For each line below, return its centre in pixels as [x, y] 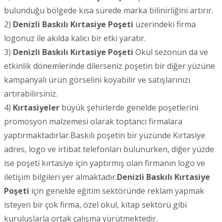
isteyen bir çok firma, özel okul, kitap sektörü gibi [95, 204]
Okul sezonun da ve [171, 52]
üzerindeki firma [165, 24]
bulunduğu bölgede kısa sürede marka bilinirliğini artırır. [109, 10]
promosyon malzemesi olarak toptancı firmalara [93, 121]
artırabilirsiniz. [31, 93]
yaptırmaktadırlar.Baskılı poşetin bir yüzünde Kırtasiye [105, 135]
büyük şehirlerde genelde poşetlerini [130, 107]
